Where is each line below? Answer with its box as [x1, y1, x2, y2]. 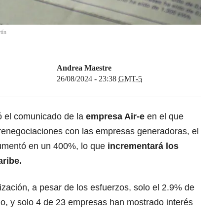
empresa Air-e [86, 111, 145, 122]
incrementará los [108, 141, 179, 151]
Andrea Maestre [57, 64, 111, 73]
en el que [145, 111, 184, 122]
